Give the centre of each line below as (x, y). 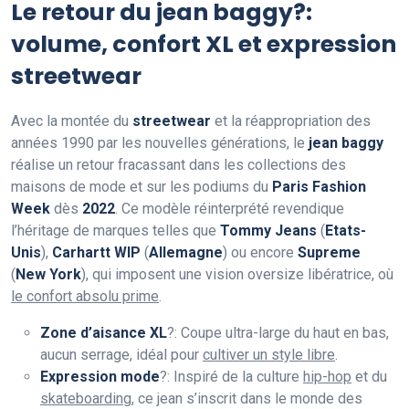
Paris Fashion (319, 187)
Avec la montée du (72, 121)
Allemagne (186, 253)
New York (48, 275)
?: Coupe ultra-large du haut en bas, (278, 333)
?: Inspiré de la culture (231, 377)
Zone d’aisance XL (104, 333)
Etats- (346, 231)
